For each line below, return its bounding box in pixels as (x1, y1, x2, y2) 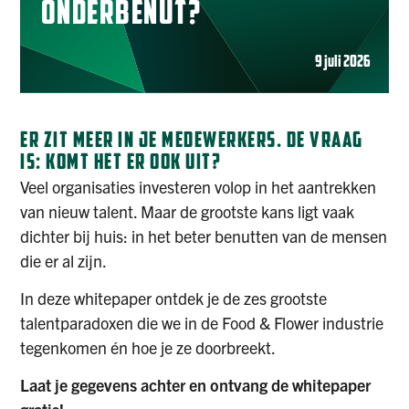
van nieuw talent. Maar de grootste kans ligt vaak (20, 200, 355, 222)
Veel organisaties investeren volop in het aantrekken (20, 175, 377, 197)
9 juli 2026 (314, 54, 371, 72)
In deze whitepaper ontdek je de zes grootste (20, 287, 328, 309)
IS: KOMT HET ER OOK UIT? (20, 152, 222, 174)
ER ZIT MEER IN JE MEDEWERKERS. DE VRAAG (20, 130, 363, 152)
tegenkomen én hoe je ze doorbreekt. (20, 336, 277, 358)
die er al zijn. (20, 249, 108, 271)
